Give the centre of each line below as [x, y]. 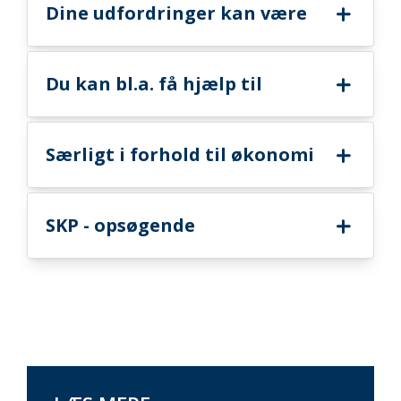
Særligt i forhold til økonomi [180, 154]
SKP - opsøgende [120, 225]
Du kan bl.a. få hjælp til [154, 84]
